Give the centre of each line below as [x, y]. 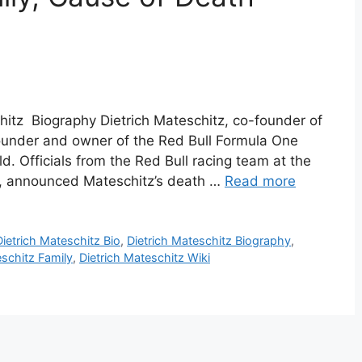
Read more [260, 181]
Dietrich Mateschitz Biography [209, 241]
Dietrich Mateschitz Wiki [145, 258]
